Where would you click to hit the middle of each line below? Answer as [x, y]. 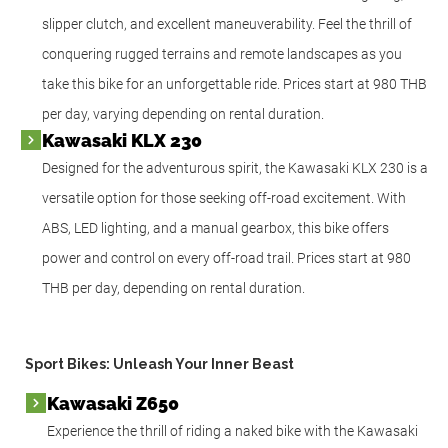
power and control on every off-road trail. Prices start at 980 [226, 257]
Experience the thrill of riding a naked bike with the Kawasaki [232, 430]
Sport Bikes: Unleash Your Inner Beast [159, 363]
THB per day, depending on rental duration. [173, 287]
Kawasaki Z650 [113, 403]
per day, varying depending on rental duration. [183, 113]
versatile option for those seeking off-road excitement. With [224, 197]
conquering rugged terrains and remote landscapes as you [222, 53]
